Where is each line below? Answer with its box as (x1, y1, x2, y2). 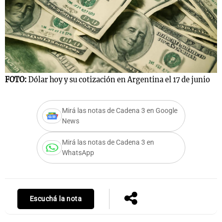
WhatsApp (62, 149, 94, 158)
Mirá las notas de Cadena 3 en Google (62, 107, 177, 115)
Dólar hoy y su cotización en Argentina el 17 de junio (28, 75, 210, 85)
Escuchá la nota (30, 195, 82, 204)
